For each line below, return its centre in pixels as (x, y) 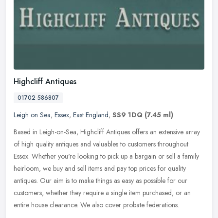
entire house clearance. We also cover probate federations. (96, 205)
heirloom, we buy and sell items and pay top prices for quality (100, 168)
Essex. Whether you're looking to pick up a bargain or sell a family (106, 156)
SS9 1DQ (127, 115)
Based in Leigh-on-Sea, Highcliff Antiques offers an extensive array (107, 132)
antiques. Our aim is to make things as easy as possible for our (100, 180)
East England (91, 115)
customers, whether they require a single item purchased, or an (102, 192)
